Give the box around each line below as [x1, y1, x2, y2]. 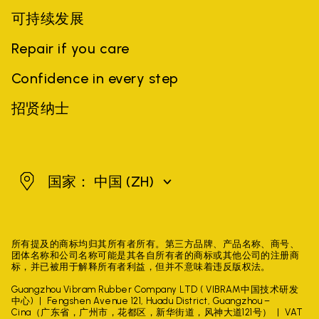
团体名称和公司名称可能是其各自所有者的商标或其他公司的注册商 [11, 250, 300, 261]
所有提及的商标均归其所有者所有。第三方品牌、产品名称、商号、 [11, 239, 300, 249]
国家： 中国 [48, 173, 126, 190]
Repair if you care [11, 40, 130, 57]
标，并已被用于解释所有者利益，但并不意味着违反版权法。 [11, 261, 271, 272]
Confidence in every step [11, 70, 179, 87]
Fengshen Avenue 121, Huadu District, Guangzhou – [46, 296, 271, 306]
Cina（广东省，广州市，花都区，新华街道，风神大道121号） [11, 307, 272, 318]
